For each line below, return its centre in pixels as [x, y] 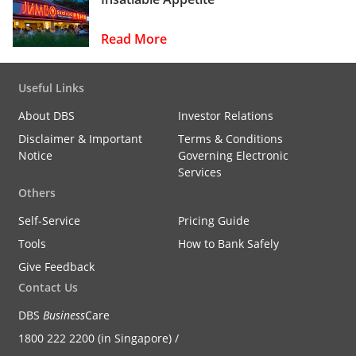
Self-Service [49, 220]
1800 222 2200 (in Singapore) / [99, 338]
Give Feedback [56, 266]
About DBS [46, 115]
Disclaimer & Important [80, 138]
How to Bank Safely [228, 243]
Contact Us [48, 287]
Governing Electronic [233, 155]
